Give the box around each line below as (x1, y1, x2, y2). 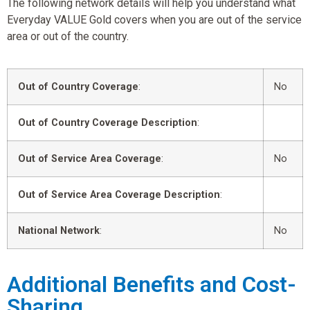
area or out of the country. (7, 29, 129, 43)
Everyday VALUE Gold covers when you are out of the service (7, 12, 302, 26)
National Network (18, 224, 100, 237)
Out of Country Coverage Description (18, 116, 197, 129)
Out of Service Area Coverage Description (18, 188, 220, 201)
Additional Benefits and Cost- (7, 271, 296, 298)
